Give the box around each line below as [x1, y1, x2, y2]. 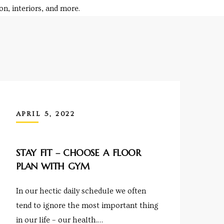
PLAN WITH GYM [15, 160, 90, 172]
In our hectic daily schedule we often [15, 186, 146, 196]
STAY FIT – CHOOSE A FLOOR [15, 147, 140, 159]
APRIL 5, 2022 [15, 109, 75, 118]
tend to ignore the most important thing [15, 201, 158, 210]
